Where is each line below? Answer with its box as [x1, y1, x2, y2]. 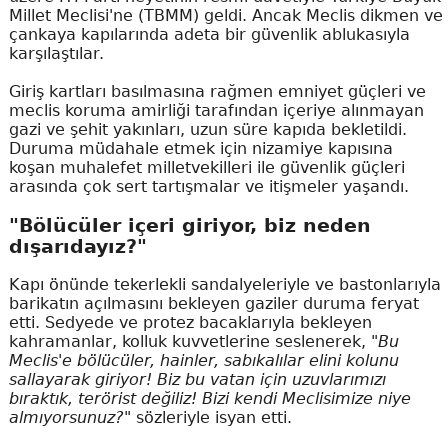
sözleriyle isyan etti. [130, 408, 292, 428]
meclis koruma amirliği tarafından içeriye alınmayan [8, 101, 424, 120]
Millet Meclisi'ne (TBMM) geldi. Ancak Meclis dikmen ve [8, 6, 443, 25]
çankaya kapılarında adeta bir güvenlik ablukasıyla [8, 25, 410, 44]
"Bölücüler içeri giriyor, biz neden [8, 214, 371, 236]
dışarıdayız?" [8, 235, 147, 257]
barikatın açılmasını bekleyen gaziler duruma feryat [8, 294, 419, 314]
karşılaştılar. [8, 44, 104, 63]
